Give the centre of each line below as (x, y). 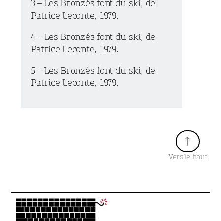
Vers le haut (188, 157)
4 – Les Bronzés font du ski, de (93, 37)
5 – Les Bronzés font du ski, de (93, 70)
